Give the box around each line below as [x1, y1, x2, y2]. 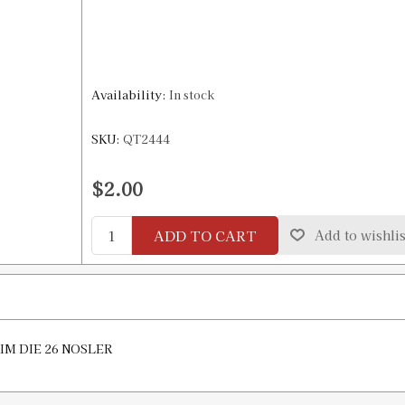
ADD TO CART [153, 225, 257, 245]
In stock [168, 85, 214, 103]
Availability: [90, 85, 166, 103]
